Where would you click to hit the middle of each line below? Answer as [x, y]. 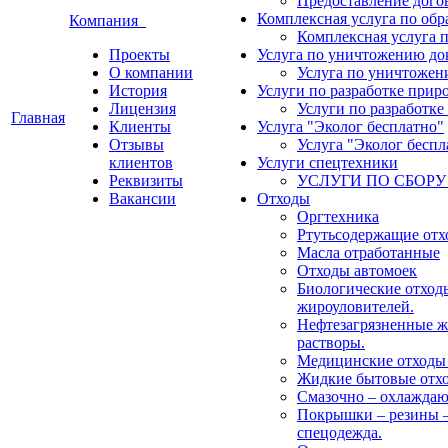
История [138, 90]
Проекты [139, 54]
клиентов [141, 162]
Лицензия [142, 108]
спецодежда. [339, 432]
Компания [107, 20]
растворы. [331, 342]
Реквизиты [146, 180]
